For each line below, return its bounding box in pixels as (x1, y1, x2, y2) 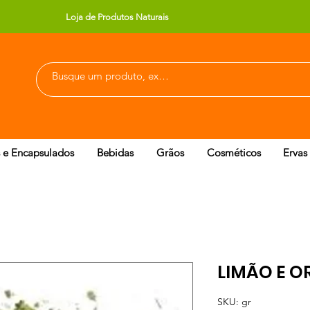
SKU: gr (217, 295, 251, 308)
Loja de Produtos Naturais (66, 12, 170, 22)
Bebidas (97, 146, 134, 159)
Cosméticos (207, 146, 261, 159)
